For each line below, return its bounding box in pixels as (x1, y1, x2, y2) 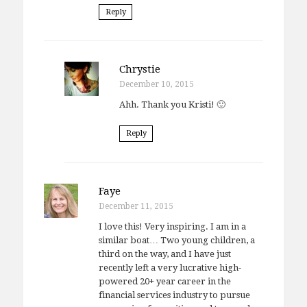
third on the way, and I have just (98, 248, 231, 259)
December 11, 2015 (98, 201, 173, 211)
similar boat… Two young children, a (98, 234, 255, 245)
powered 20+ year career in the (98, 275, 231, 286)
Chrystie (119, 63, 160, 76)
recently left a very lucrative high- (98, 262, 241, 273)
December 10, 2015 (119, 79, 194, 90)
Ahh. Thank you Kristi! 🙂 (119, 99, 225, 110)
